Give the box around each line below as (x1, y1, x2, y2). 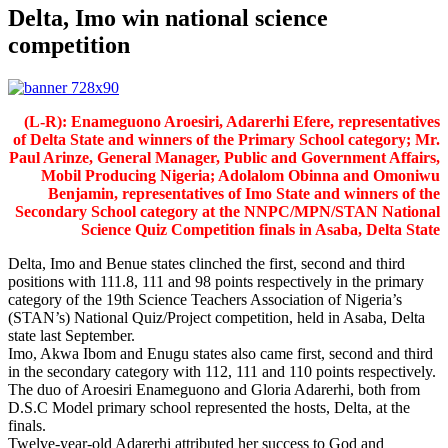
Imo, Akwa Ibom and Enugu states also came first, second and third (8, 344, 433, 362)
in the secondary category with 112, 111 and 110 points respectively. (8, 362, 436, 380)
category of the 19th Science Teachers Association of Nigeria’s (8, 290, 402, 308)
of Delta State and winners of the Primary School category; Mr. (13, 130, 440, 148)
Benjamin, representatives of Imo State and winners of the (48, 184, 440, 202)
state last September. (8, 326, 135, 344)
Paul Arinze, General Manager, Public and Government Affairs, (9, 148, 440, 166)
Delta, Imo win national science (8, 4, 328, 31)
